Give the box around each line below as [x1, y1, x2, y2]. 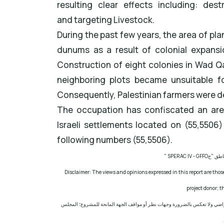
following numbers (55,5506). [57, 134, 172, 146]
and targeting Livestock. [57, 14, 154, 26]
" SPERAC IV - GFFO [164, 152, 208, 160]
